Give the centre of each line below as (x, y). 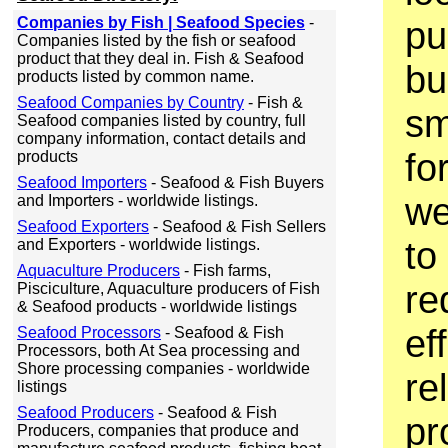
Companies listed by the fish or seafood (156, 40)
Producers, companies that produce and (158, 430)
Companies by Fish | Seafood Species (161, 22)
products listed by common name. (135, 76)
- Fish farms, (225, 270)
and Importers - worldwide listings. (137, 200)
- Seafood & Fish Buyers (235, 182)
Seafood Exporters (83, 226)
